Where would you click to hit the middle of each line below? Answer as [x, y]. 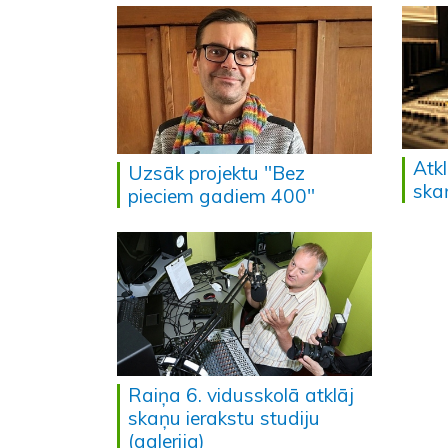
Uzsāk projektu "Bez [216, 173]
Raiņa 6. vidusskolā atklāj [241, 394]
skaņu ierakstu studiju [224, 417]
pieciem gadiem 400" [221, 196]
